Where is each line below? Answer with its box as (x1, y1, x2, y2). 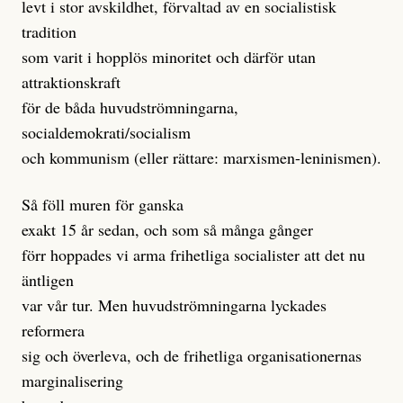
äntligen (22, 269, 74, 291)
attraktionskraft (22, 71, 121, 94)
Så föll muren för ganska (22, 193, 184, 216)
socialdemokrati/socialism (22, 121, 191, 144)
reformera (22, 319, 85, 342)
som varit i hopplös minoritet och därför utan (22, 46, 316, 68)
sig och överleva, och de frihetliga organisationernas (22, 345, 362, 367)
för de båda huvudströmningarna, (22, 96, 238, 119)
